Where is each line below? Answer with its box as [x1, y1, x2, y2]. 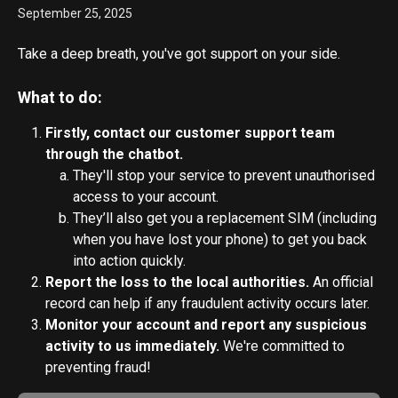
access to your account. [73, 187, 219, 205]
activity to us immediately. [45, 337, 219, 354]
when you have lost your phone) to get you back [73, 230, 370, 248]
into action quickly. [73, 251, 186, 269]
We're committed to [219, 337, 348, 354]
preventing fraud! [45, 358, 151, 376]
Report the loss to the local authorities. [45, 273, 309, 291]
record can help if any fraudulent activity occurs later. [45, 294, 370, 312]
